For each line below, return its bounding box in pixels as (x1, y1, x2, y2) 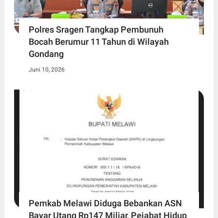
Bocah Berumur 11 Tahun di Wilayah (28, 36, 169, 47)
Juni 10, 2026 (28, 66, 65, 73)
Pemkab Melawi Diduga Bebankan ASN (28, 198, 182, 208)
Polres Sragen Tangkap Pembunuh (28, 24, 163, 35)
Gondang (28, 49, 64, 59)
